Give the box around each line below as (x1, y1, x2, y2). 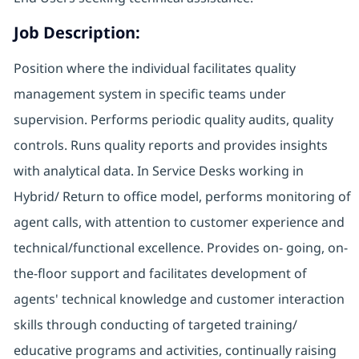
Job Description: (13, 22, 140, 44)
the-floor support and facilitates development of (13, 264, 307, 283)
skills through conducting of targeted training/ (13, 316, 297, 334)
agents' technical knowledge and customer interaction (13, 290, 345, 309)
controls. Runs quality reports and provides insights (13, 136, 328, 155)
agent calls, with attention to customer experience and (13, 213, 345, 232)
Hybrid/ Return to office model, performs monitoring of (13, 188, 351, 206)
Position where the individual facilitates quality (13, 59, 296, 78)
